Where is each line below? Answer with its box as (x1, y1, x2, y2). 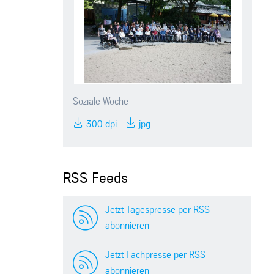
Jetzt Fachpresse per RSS (105, 251, 206, 261)
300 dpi (84, 119, 117, 129)
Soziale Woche (73, 97, 129, 106)
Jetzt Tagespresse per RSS (105, 206, 210, 215)
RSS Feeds (63, 172, 128, 186)
